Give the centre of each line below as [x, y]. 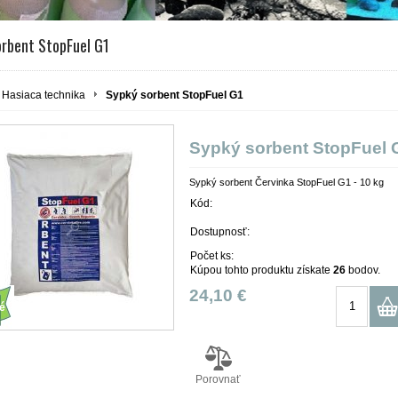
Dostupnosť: [220, 231]
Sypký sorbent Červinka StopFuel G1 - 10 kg [287, 182]
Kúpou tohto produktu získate [262, 270]
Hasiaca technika [44, 95]
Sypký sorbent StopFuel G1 [175, 95]
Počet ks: [212, 255]
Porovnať [218, 379]
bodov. [363, 270]
